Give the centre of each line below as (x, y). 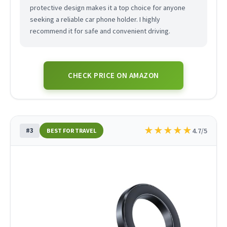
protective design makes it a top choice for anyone (107, 8)
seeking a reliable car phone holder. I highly (95, 20)
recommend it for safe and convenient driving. (100, 31)
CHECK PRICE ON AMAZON (113, 75)
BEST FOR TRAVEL (71, 131)
